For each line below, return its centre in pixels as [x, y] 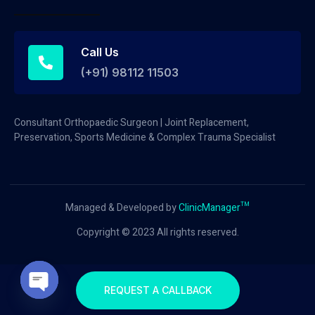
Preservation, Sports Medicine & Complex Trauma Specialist [145, 137]
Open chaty [67, 303]
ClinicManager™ [214, 208]
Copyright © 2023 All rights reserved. [157, 233]
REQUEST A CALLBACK [157, 290]
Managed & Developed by [122, 208]
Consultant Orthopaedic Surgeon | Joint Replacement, [131, 122]
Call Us [100, 52]
